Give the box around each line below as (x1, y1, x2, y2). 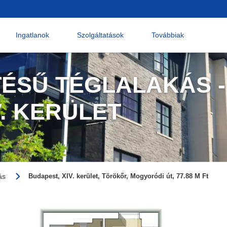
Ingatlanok (15, 30, 49, 39)
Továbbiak (152, 30, 184, 39)
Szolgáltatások (77, 30, 124, 39)
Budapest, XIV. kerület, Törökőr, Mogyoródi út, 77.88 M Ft (28, 172, 209, 180)
